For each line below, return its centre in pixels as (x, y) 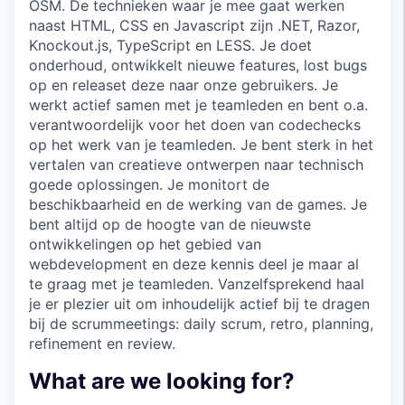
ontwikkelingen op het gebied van (145, 244)
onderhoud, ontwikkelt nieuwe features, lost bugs (198, 65)
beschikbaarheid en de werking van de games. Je (198, 204)
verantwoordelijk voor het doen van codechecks (195, 124)
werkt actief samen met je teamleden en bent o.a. (198, 104)
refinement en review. (102, 343)
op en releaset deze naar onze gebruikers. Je (184, 85)
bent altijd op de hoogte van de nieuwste (170, 224)
